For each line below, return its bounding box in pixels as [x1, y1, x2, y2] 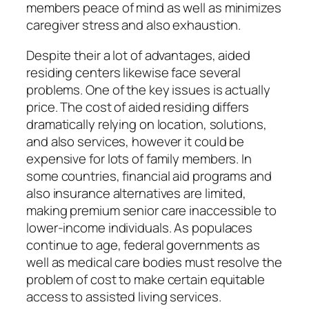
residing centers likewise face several [26, 63, 241, 81]
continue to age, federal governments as [26, 235, 261, 254]
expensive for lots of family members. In [26, 149, 252, 168]
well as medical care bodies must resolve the [26, 252, 282, 271]
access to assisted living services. [26, 287, 221, 306]
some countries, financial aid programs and [26, 166, 272, 185]
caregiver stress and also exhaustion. [26, 16, 241, 34]
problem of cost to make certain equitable [26, 270, 265, 288]
